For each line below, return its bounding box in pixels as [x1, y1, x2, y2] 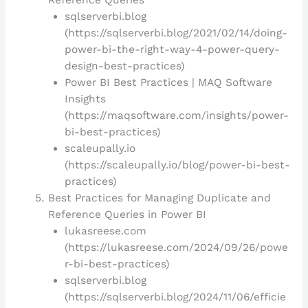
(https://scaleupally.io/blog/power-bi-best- [64, 158, 290, 171]
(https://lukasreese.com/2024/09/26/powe [64, 241, 288, 254]
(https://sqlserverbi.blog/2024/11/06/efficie [64, 290, 286, 303]
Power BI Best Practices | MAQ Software [64, 76, 272, 89]
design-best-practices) [64, 59, 184, 72]
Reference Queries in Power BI [48, 208, 207, 221]
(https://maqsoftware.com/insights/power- [64, 109, 289, 122]
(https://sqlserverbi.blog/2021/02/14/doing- [64, 26, 287, 39]
